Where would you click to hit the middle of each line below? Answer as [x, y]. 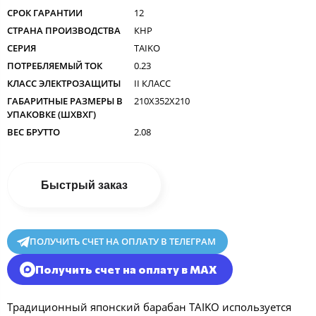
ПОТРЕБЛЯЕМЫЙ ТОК [55, 65]
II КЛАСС [152, 83]
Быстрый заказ [84, 185]
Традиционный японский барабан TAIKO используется [149, 306]
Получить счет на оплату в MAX [126, 269]
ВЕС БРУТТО [34, 132]
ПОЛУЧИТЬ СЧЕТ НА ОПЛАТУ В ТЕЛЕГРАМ [122, 241]
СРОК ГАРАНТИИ [45, 12]
